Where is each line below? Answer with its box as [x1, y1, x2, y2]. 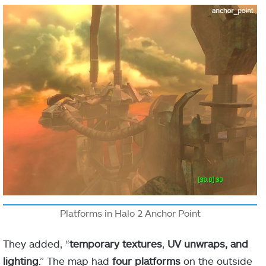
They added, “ [3, 237, 69, 250]
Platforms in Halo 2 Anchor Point [59, 207, 201, 219]
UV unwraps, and [167, 237, 248, 250]
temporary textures [69, 237, 162, 250]
